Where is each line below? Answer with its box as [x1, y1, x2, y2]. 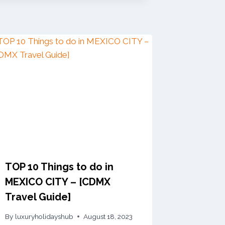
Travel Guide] [5, 191, 71, 203]
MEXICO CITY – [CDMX [5, 176, 111, 188]
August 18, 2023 [83, 212, 133, 220]
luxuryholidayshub [15, 212, 73, 220]
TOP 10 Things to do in [5, 161, 114, 173]
